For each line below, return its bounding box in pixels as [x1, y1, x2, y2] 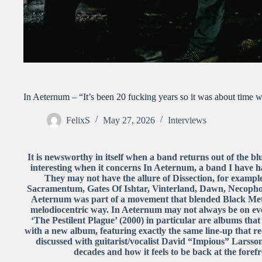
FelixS [66, 115, 90, 125]
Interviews [168, 115, 206, 125]
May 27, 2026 [103, 115, 155, 125]
